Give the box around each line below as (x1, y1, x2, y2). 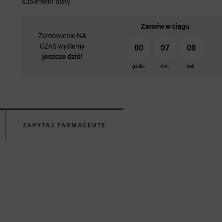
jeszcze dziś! (42, 52, 82, 60)
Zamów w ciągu (140, 22, 189, 30)
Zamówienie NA (38, 31, 86, 40)
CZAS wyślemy (39, 42, 85, 50)
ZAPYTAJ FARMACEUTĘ (23, 122, 106, 129)
